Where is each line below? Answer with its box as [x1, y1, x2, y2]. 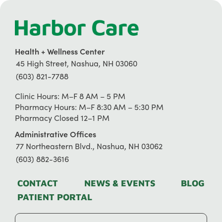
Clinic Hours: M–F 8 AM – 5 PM [14, 91, 125, 102]
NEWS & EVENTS [84, 178, 155, 189]
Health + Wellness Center [14, 46, 105, 57]
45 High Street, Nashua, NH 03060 [15, 58, 137, 69]
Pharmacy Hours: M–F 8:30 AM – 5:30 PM [14, 102, 164, 112]
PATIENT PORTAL [17, 192, 92, 203]
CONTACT [17, 178, 58, 189]
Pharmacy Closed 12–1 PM [14, 112, 110, 123]
